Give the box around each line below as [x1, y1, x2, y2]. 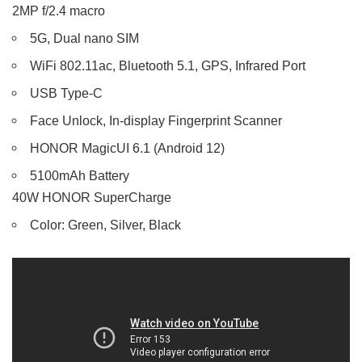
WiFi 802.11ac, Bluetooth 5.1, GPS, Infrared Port [30, 58, 306, 74]
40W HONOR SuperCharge [12, 190, 171, 205]
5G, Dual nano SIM [30, 31, 140, 46]
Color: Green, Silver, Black [30, 217, 182, 233]
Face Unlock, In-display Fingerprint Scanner [30, 113, 283, 128]
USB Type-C [30, 86, 103, 101]
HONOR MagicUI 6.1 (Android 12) [30, 141, 225, 156]
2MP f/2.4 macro [12, 3, 105, 19]
